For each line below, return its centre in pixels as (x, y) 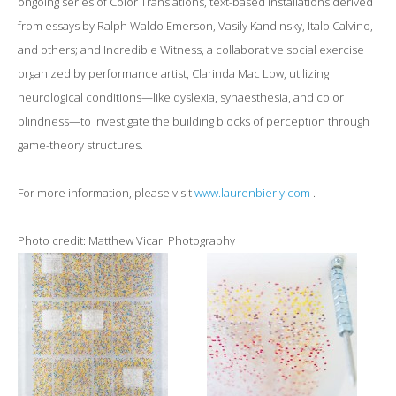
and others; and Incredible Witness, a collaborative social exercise (191, 49)
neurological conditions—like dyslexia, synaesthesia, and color (181, 97)
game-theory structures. (80, 145)
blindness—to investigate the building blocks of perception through (194, 121)
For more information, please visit (106, 193)
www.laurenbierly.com (252, 193)
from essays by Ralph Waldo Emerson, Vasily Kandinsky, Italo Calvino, (195, 26)
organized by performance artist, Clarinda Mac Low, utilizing (173, 73)
